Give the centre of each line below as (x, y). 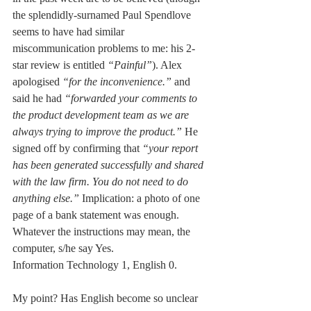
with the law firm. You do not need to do (102, 182)
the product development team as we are (102, 115)
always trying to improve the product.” (99, 132)
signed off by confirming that (77, 149)
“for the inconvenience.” (118, 82)
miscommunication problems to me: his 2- (104, 49)
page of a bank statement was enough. (97, 215)
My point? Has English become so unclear (107, 299)
